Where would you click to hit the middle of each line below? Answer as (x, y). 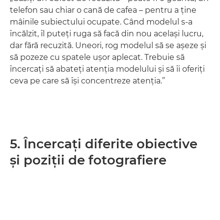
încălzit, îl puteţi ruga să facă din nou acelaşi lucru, (107, 34)
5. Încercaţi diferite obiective (104, 144)
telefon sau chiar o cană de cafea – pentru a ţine (103, 10)
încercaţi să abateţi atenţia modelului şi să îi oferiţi (107, 69)
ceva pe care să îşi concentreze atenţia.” (87, 81)
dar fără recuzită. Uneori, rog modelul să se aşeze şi (108, 45)
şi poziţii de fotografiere (88, 160)
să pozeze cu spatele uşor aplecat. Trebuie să (97, 57)
